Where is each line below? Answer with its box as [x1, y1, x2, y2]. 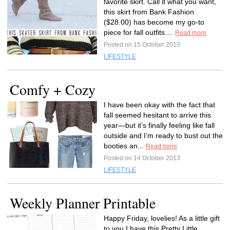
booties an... [104, 142, 146, 150]
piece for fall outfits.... [104, 28, 175, 36]
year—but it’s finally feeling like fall [104, 121, 215, 129]
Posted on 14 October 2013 [104, 155, 180, 162]
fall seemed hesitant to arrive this [104, 111, 211, 119]
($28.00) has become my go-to [104, 18, 204, 26]
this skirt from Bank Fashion [104, 8, 194, 16]
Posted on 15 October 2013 [104, 41, 180, 48]
